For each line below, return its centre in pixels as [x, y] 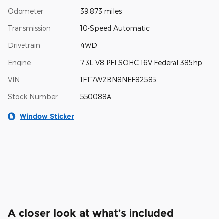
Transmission [29, 28]
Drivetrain [24, 45]
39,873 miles [101, 11]
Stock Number [33, 96]
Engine [19, 62]
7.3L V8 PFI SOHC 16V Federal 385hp [141, 62]
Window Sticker [47, 116]
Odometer [25, 11]
